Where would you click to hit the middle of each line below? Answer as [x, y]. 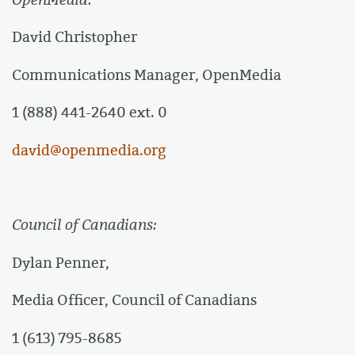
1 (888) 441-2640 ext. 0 [90, 112]
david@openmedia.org [89, 149]
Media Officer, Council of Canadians [134, 300]
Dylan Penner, [61, 262]
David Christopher [74, 37]
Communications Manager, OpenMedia [147, 74]
